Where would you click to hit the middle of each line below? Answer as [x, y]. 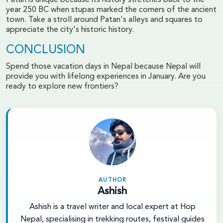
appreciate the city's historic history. [70, 30]
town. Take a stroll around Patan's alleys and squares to [104, 20]
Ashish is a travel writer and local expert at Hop [112, 207]
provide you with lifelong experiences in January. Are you [106, 76]
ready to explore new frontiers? [62, 86]
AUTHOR [112, 180]
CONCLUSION [46, 50]
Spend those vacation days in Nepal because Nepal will [103, 66]
